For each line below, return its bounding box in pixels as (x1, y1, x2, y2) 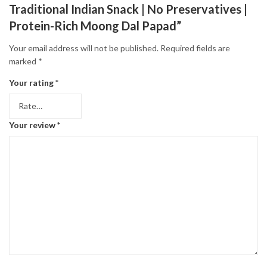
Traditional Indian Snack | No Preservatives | (9, 1, 247, 16)
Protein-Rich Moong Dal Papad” (9, 18, 181, 33)
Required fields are (160, 43, 230, 54)
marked (9, 56, 38, 67)
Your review (9, 120, 57, 131)
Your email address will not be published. (9, 43, 159, 54)
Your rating (9, 77, 55, 88)
